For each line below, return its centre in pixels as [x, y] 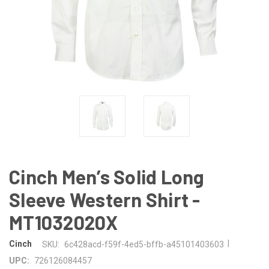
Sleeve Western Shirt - [105, 199]
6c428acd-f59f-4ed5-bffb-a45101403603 [144, 244]
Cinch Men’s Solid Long [107, 176]
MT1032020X [64, 222]
